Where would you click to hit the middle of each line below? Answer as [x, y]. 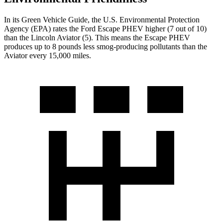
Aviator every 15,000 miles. [48, 55]
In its [13, 19]
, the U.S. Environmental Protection [144, 19]
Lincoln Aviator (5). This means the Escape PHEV [110, 37]
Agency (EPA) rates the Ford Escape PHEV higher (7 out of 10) [105, 28]
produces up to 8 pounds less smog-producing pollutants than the [106, 46]
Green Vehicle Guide [55, 19]
